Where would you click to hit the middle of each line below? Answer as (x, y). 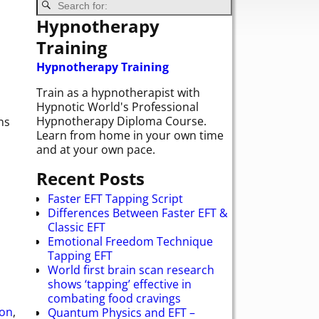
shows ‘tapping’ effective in (120, 284)
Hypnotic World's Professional (117, 107)
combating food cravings (114, 298)
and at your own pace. (96, 150)
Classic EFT (77, 227)
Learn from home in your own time (130, 136)
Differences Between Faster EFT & (138, 213)
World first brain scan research (131, 270)
